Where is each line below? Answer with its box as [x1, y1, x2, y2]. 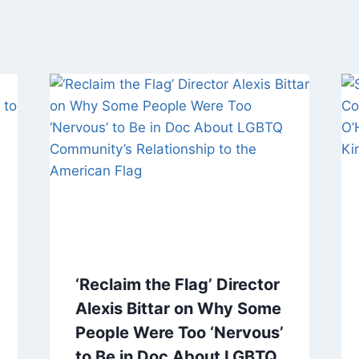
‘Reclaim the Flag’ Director [75, 275, 280, 295]
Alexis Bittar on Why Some [75, 299, 281, 319]
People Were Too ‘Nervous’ [75, 323, 284, 343]
